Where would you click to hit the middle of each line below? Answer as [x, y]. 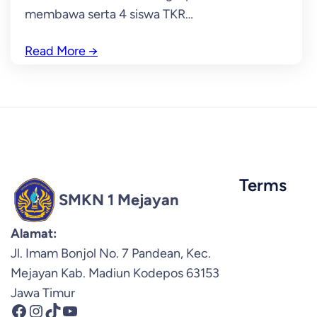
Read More [55, 51]
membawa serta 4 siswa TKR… [109, 14]
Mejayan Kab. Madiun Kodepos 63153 [115, 273]
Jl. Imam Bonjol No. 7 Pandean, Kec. [111, 253]
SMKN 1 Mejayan [119, 200]
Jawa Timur [43, 293]
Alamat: [34, 234]
